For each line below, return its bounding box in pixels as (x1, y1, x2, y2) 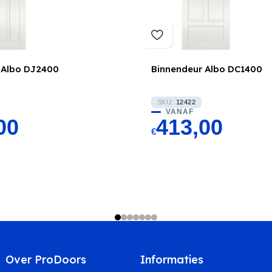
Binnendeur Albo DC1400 (151, 63, 262, 75)
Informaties (140, 253, 203, 267)
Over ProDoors (5, 253, 86, 267)
